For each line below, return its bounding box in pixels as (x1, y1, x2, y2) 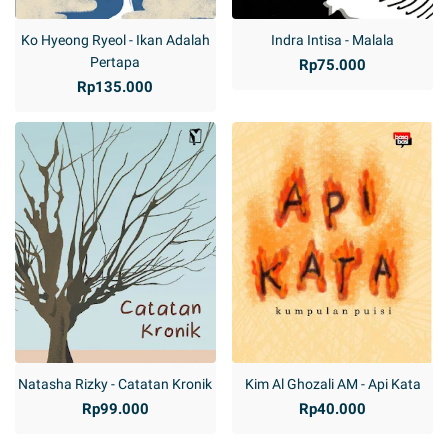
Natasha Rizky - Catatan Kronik (18, 376, 213, 393)
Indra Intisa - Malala (271, 32, 395, 49)
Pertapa (90, 54, 141, 71)
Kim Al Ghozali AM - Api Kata (244, 376, 421, 393)
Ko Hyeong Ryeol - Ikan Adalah (20, 32, 210, 49)
